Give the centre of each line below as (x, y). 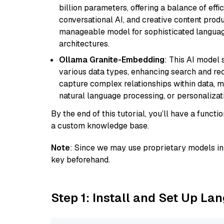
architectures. (84, 44)
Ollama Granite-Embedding (112, 60)
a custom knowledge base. (100, 126)
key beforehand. (80, 160)
